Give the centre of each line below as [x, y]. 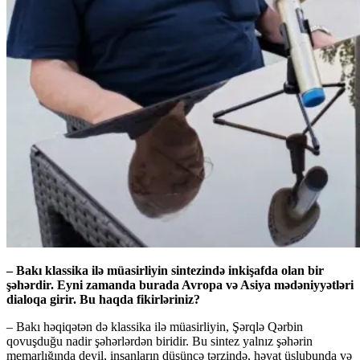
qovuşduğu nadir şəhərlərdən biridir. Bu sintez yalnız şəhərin [160, 341]
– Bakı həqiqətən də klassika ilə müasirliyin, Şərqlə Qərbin [155, 326]
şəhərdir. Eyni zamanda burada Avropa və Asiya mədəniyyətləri [180, 284]
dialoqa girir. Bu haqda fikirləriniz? [103, 299]
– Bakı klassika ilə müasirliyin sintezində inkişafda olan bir [165, 270]
